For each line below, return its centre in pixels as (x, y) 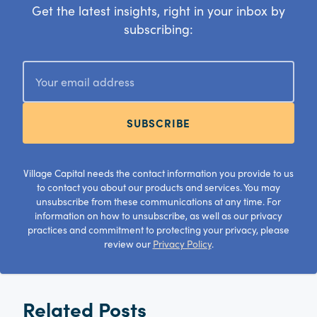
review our (128, 244)
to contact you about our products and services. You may (158, 188)
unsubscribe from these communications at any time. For (158, 202)
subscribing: (158, 29)
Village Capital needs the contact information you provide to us (158, 173)
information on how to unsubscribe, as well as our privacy (158, 216)
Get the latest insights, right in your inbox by (158, 11)
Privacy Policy (182, 244)
